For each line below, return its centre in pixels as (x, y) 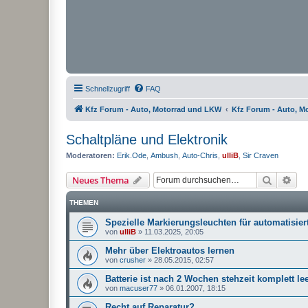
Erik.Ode (132, 155)
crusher (133, 260)
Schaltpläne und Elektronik (147, 140)
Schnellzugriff (108, 89)
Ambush (164, 155)
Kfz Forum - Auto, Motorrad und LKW (153, 109)
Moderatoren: (90, 155)
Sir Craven (261, 155)
